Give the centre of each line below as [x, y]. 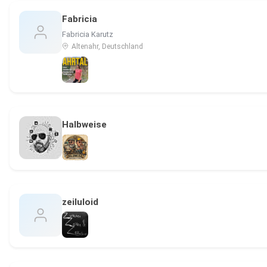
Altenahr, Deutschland [106, 47]
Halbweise [84, 125]
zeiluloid [80, 202]
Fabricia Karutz [88, 35]
